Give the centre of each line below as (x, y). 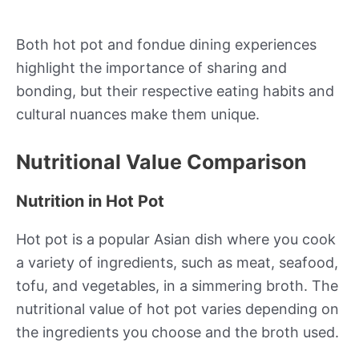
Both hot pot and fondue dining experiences (166, 45)
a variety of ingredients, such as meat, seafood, (177, 262)
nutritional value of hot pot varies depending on (177, 309)
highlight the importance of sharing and (151, 68)
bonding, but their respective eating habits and (175, 91)
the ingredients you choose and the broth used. (177, 332)
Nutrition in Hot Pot (90, 201)
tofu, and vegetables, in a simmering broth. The (177, 285)
